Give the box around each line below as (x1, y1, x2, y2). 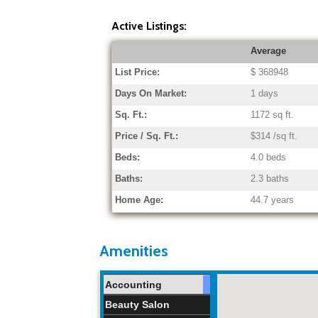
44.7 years (251, 194, 295, 205)
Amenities (99, 241, 168, 261)
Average (251, 45, 287, 56)
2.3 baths (251, 172, 290, 184)
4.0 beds (251, 151, 287, 163)
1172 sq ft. (251, 109, 295, 120)
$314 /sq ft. (251, 130, 298, 141)
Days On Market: (115, 87, 187, 99)
